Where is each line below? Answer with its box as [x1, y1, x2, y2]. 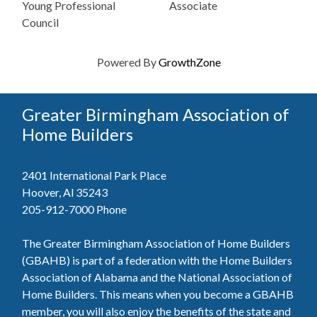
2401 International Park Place [22, 168, 166, 182]
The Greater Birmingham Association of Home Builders [22, 236, 290, 250]
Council [22, 15, 59, 29]
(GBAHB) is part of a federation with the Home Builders [22, 253, 292, 267]
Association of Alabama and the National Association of [22, 270, 292, 284]
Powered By [96, 54, 158, 69]
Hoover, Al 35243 [22, 185, 108, 199]
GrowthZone [158, 54, 221, 69]
